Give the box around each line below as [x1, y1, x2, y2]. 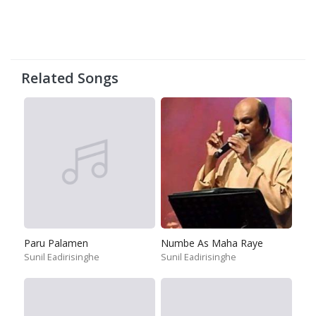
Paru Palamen [24, 236, 88, 250]
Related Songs [21, 68, 119, 87]
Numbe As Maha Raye [161, 236, 263, 250]
